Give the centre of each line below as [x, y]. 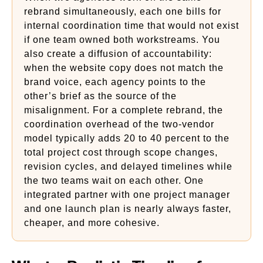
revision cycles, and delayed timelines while [128, 166]
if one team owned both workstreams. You [122, 40]
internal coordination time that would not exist [131, 26]
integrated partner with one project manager [127, 195]
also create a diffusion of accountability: [118, 54]
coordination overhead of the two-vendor [119, 124]
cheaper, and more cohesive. [92, 223]
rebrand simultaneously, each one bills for [123, 11]
